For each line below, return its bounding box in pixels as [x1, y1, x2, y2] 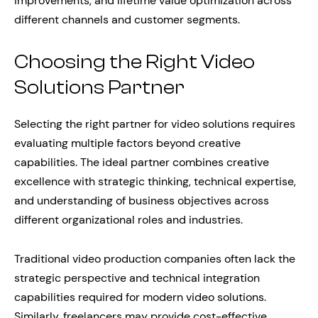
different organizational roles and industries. [14, 212, 243, 227]
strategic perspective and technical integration [14, 270, 260, 285]
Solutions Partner [14, 76, 185, 99]
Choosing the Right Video [14, 50, 255, 74]
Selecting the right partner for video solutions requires [14, 116, 295, 131]
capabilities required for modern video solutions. [14, 289, 266, 305]
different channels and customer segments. [14, 12, 240, 28]
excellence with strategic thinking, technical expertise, [14, 173, 296, 189]
